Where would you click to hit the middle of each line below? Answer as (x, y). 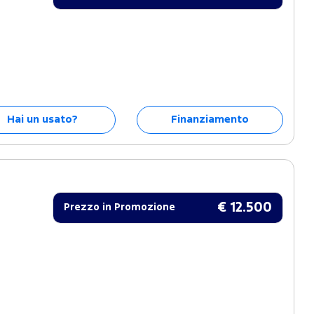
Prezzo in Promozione (120, 207)
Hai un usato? (42, 119)
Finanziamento (210, 119)
